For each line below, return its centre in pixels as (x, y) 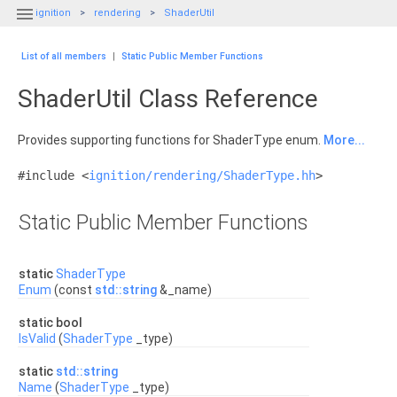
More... (344, 140)
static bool (52, 323)
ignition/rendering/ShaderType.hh (202, 175)
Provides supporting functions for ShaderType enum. (171, 140)
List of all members (64, 56)
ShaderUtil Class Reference (168, 99)
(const (73, 290)
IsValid (37, 339)
